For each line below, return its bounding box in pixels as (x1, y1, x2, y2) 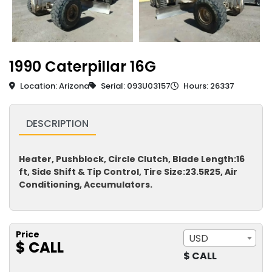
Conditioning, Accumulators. (19, 178, 152, 191)
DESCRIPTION (26, 117, 89, 131)
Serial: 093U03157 (99, 80, 171, 92)
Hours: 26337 (182, 80, 234, 92)
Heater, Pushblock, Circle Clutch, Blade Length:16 (19, 153, 245, 166)
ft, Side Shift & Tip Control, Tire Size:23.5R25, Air (19, 166, 237, 178)
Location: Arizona (18, 80, 89, 92)
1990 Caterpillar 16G (9, 56, 156, 77)
